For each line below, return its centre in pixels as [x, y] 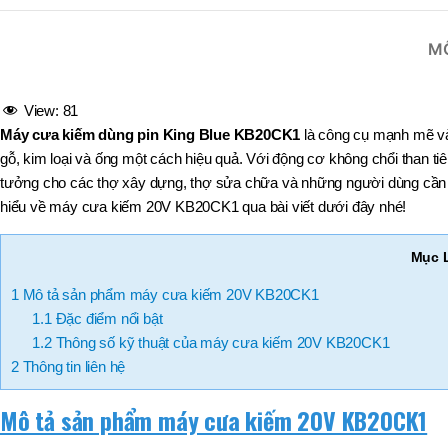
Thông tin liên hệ [72, 367]
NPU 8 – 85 [409, 270]
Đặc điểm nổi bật [107, 319]
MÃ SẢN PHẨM [292, 26]
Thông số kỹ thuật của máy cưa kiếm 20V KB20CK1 [220, 343]
